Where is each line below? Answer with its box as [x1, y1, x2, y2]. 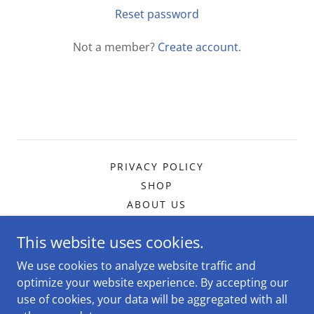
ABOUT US [127, 198, 187, 211]
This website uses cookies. [17, 231, 204, 252]
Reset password [115, 6, 199, 22]
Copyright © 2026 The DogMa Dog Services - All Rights [30, 293, 284, 306]
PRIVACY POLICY [109, 160, 205, 173]
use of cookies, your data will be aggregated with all [17, 292, 287, 307]
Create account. [158, 39, 241, 55]
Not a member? [73, 39, 155, 55]
